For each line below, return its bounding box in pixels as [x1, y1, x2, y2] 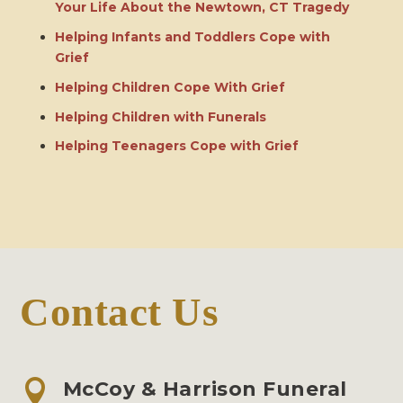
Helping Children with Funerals [54, 108, 266, 125]
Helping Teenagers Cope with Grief [54, 138, 299, 155]
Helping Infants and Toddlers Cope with [54, 28, 330, 45]
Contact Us [20, 290, 219, 336]
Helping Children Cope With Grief [54, 78, 285, 95]
